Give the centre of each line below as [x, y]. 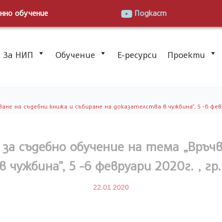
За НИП [18, 55]
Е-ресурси [137, 55]
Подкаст [150, 13]
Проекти [186, 55]
